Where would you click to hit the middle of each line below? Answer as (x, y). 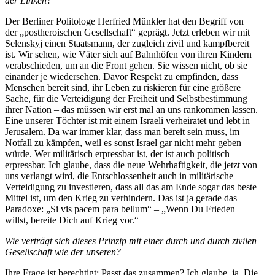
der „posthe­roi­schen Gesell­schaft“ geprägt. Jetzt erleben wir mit (127, 32)
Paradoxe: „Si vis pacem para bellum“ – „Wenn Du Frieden (120, 209)
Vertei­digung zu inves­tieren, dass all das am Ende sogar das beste (131, 187)
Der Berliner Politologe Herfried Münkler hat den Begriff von (124, 21)
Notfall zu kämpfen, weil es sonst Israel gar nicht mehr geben (123, 142)
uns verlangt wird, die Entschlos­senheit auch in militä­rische (119, 176)
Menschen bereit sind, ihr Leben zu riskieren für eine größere (123, 87)
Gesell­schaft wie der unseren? (63, 252)
